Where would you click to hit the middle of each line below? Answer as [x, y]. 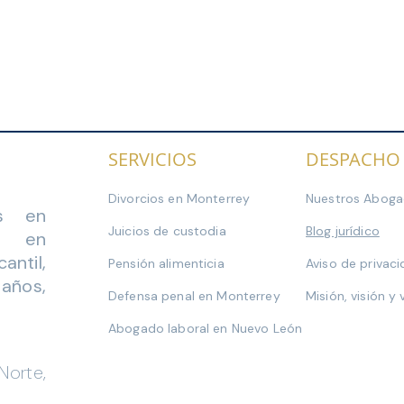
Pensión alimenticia [166, 263]
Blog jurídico [343, 231]
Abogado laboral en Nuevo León [206, 328]
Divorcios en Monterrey [179, 198]
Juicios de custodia [167, 231]
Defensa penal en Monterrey [194, 296]
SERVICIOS [152, 159]
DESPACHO [353, 159]
